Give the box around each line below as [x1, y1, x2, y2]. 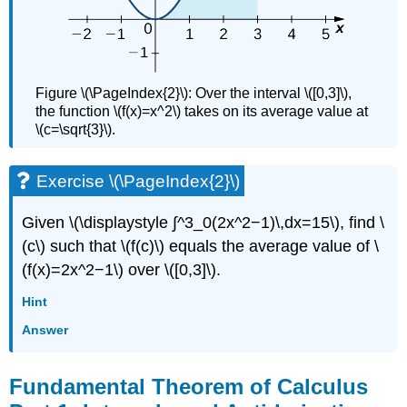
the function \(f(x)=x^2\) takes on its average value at [35, 103, 369, 119]
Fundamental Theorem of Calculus [9, 373, 369, 399]
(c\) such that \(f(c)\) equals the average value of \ [22, 236, 380, 255]
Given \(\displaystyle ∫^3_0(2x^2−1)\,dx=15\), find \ [22, 213, 385, 232]
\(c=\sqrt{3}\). [35, 121, 116, 137]
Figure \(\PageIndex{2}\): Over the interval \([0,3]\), [35, 84, 352, 101]
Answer [22, 323, 69, 338]
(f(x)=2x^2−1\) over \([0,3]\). [22, 260, 222, 279]
